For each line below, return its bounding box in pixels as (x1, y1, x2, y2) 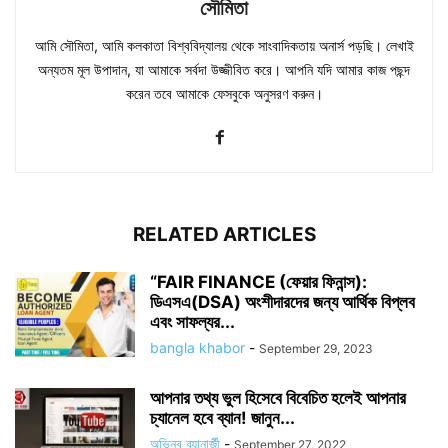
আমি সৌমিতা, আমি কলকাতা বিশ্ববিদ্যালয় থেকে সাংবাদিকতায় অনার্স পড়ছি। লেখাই (34, 36, 414, 54)
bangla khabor (150, 338, 245, 356)
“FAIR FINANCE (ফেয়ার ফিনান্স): (150, 271, 367, 292)
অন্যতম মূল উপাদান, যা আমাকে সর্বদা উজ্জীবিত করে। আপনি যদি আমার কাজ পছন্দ (38, 60, 410, 78)
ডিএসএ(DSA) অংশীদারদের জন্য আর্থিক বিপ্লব (150, 291, 415, 312)
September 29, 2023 (259, 340, 373, 356)
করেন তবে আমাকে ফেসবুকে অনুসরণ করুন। (125, 84, 323, 102)
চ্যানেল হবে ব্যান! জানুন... (150, 407, 295, 428)
